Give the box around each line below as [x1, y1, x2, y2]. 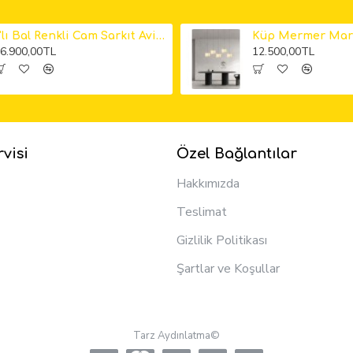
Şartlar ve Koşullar [176, 260, 280, 278]
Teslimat [176, 203, 227, 221]
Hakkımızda [176, 175, 240, 193]
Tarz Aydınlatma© [133, 329, 220, 344]
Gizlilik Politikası [176, 232, 267, 250]
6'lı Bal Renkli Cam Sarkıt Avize [155, 30, 165, 42]
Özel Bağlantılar [176, 146, 297, 162]
